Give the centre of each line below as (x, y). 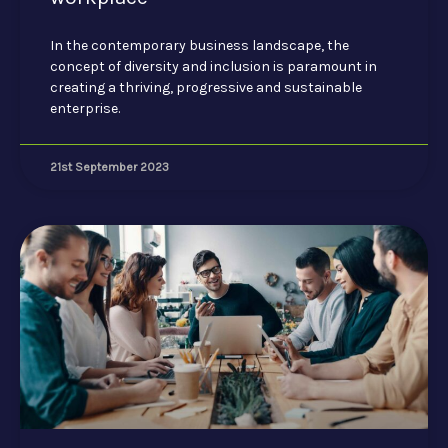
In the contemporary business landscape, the (199, 45)
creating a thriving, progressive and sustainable (206, 87)
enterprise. (85, 108)
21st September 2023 (109, 166)
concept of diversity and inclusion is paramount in (213, 66)
